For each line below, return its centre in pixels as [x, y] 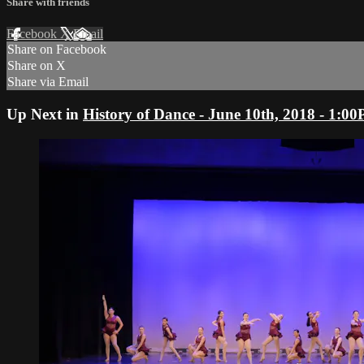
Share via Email [48, 82]
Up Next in [45, 114]
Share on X [37, 66]
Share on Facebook [57, 50]
